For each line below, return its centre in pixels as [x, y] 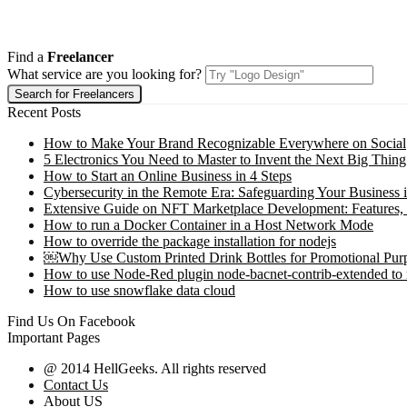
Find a [27, 57]
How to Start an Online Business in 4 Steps [168, 176]
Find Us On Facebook [71, 321]
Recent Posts [44, 112]
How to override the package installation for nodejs [190, 241]
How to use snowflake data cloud [139, 290]
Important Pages [54, 338]
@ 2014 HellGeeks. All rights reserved [155, 368]
